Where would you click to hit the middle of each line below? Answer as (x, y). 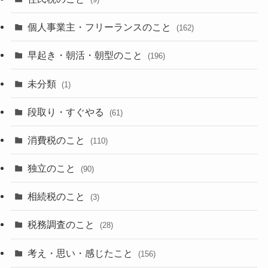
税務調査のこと (63, 225)
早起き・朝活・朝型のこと (86, 55)
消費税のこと (58, 140)
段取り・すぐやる (67, 112)
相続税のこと (58, 197)
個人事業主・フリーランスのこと (101, 27)
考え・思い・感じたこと (82, 253)
